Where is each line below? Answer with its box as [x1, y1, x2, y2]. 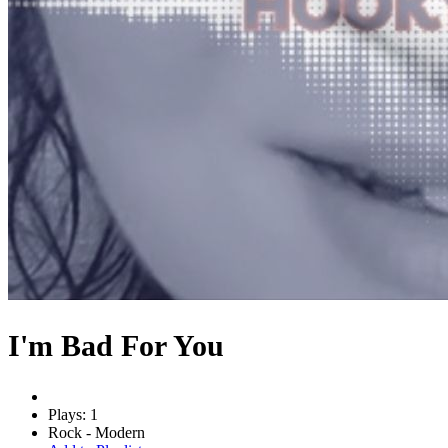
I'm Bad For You [8, 328, 224, 362]
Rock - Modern [48, 423, 145, 441]
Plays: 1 [48, 405, 98, 423]
